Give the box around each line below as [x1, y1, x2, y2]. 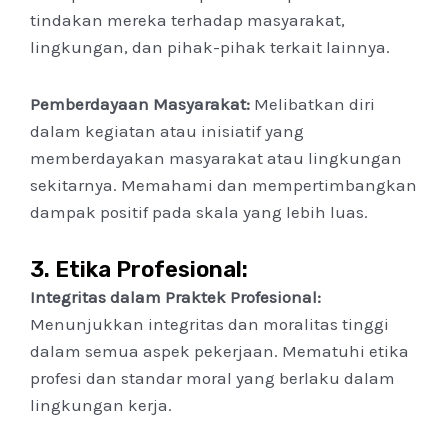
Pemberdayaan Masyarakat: [30, 94, 250, 115]
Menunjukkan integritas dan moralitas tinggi [30, 313, 389, 334]
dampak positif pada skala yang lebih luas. [30, 202, 368, 223]
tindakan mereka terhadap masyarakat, [30, 10, 345, 31]
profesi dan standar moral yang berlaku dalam [30, 367, 395, 388]
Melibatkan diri [250, 94, 375, 115]
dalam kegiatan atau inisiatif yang [30, 121, 304, 142]
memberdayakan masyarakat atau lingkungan [30, 148, 402, 169]
